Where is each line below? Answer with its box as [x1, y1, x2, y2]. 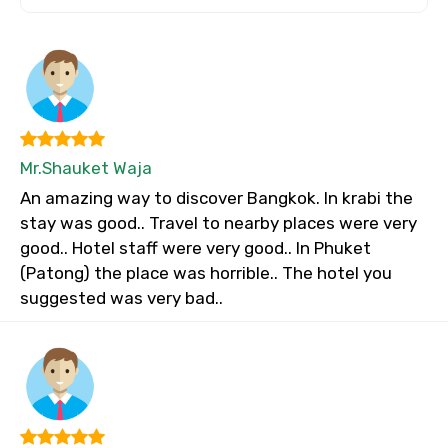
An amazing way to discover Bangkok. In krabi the [20, 188, 413, 209]
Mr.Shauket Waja [20, 158, 152, 179]
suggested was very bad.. [20, 288, 223, 309]
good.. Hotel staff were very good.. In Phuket [20, 238, 371, 259]
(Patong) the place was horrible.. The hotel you [20, 263, 392, 284]
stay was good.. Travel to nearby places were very [20, 213, 417, 234]
